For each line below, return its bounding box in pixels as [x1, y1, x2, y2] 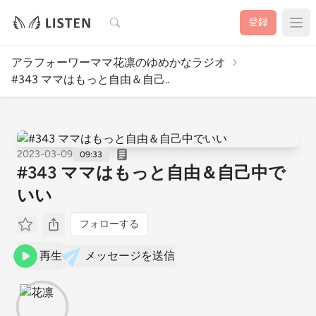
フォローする [80, 218, 139, 230]
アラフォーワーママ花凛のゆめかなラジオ [11, 56, 226, 69]
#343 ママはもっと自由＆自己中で [17, 162, 286, 183]
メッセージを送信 [85, 249, 175, 262]
